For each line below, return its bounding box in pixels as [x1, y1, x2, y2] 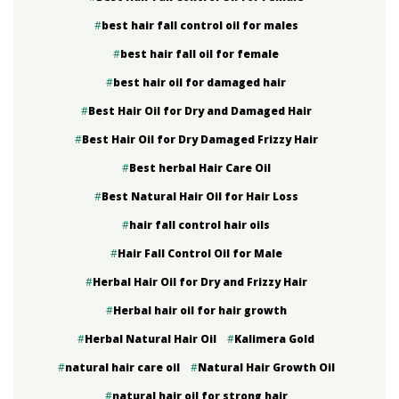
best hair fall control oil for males [101, 17, 298, 33]
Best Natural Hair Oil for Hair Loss [101, 188, 298, 204]
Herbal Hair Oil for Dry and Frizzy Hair [92, 273, 307, 289]
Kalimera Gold [234, 330, 314, 346]
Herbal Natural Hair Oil [85, 330, 216, 346]
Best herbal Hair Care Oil [128, 159, 271, 175]
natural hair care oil [64, 359, 180, 375]
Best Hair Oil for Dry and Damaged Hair [87, 102, 312, 118]
